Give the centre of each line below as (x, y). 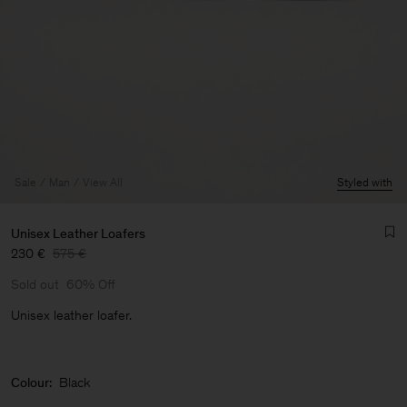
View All (103, 182)
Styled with (365, 182)
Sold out (35, 284)
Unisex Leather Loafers (78, 233)
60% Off (91, 284)
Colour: (31, 382)
